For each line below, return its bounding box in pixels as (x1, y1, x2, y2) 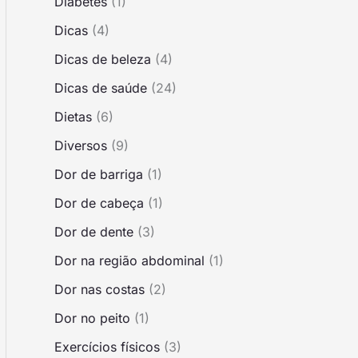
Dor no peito (54, 309, 130, 326)
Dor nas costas (54, 280, 145, 297)
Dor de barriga (54, 165, 143, 182)
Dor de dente (54, 223, 133, 240)
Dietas (54, 108, 92, 125)
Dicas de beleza (54, 50, 151, 67)
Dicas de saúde (54, 79, 147, 96)
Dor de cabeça (54, 194, 144, 211)
